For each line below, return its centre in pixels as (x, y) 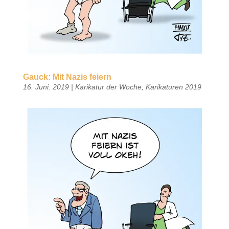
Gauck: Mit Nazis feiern (67, 77)
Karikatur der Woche (108, 87)
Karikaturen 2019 (173, 87)
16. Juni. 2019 (46, 87)
